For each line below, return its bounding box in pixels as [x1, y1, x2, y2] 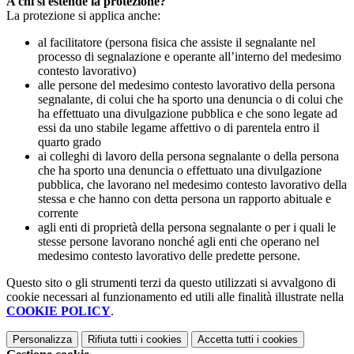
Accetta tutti [198, 333, 254, 346]
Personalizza [13, 333, 72, 346]
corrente [38, 206, 78, 220]
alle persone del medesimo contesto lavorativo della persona [38, 78, 335, 92]
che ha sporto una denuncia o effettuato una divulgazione [38, 164, 322, 178]
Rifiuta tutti [88, 333, 137, 346]
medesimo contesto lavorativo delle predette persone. [38, 249, 300, 263]
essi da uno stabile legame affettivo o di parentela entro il [38, 121, 319, 135]
